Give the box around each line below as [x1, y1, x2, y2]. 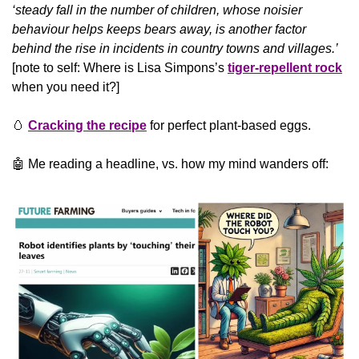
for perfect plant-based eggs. [147, 118, 311, 132]
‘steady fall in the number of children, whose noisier [12, 2, 302, 17]
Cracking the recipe [28, 118, 147, 132]
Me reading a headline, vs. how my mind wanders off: [25, 156, 329, 171]
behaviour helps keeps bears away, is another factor [12, 22, 306, 36]
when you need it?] [12, 79, 119, 94]
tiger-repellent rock [228, 60, 342, 75]
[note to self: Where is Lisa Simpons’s [12, 60, 228, 75]
